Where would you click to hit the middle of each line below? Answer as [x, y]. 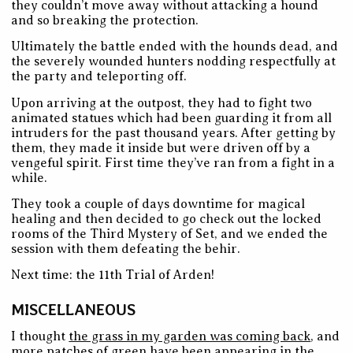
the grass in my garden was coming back [190, 336]
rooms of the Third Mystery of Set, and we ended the [170, 234]
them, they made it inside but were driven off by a [161, 148]
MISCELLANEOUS [74, 310]
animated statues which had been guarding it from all [172, 118]
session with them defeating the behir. [126, 249]
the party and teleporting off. [99, 77]
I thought [40, 336]
